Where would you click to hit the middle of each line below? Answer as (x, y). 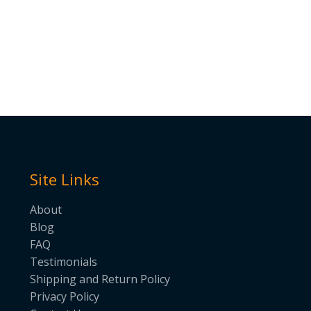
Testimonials (63, 262)
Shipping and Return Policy (100, 279)
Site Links (64, 179)
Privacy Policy (64, 297)
